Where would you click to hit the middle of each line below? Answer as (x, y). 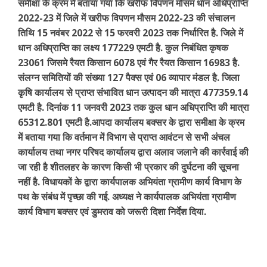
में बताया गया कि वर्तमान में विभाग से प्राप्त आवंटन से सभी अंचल (124, 137)
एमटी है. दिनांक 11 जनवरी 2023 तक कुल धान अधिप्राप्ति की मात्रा (133, 108)
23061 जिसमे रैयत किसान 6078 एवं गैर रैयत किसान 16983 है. (129, 63)
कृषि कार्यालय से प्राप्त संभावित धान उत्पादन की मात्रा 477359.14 (133, 93)
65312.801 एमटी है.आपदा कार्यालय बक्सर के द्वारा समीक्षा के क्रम (131, 122)
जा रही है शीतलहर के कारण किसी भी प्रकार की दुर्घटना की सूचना (128, 167)
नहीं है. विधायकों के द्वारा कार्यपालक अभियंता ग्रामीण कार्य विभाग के (130, 182)
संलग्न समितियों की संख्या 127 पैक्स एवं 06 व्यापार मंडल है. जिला (129, 78)
